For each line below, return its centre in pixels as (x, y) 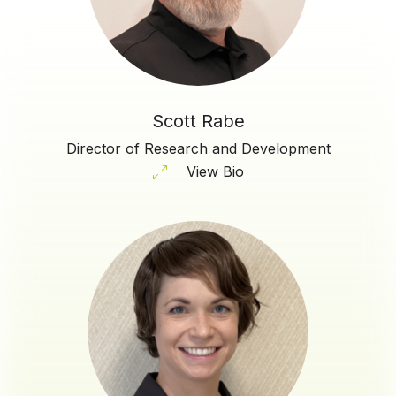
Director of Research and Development (198, 148)
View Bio (215, 171)
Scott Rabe (198, 121)
